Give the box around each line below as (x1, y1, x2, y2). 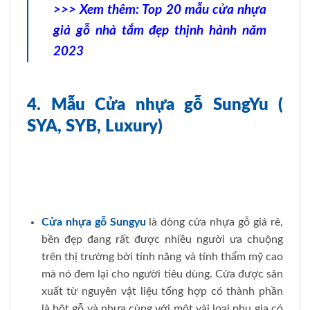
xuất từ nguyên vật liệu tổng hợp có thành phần (41, 286, 283, 298)
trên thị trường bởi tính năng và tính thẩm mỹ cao (41, 251, 283, 263)
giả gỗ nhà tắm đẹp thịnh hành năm (53, 24, 266, 38)
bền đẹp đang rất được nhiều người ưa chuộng (41, 234, 283, 246)
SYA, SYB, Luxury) (27, 118, 163, 135)
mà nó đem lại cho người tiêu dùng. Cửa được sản (41, 268, 283, 280)
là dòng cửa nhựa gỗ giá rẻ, (145, 217, 284, 228)
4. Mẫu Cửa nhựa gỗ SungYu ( (27, 96, 283, 113)
